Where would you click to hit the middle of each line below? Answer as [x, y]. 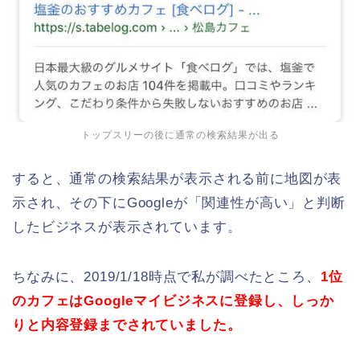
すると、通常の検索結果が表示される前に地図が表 [177, 178]
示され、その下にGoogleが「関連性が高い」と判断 [179, 202]
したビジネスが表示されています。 [127, 227]
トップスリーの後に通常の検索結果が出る [180, 135]
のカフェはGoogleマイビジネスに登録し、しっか [173, 301]
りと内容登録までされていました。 [127, 325]
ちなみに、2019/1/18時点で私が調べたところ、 [166, 276]
